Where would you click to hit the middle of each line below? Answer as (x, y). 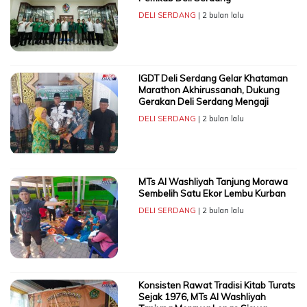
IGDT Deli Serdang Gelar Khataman (213, 78)
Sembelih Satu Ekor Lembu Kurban (212, 194)
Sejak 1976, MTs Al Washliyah (202, 297)
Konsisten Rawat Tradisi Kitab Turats (217, 285)
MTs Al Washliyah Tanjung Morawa (213, 182)
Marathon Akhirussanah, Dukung (209, 90)
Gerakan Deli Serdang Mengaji (203, 102)
